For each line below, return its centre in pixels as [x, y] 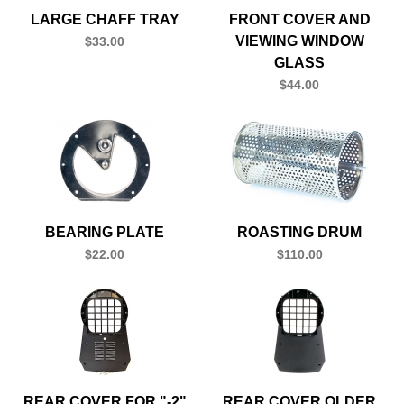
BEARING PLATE [105, 232]
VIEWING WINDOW [299, 41]
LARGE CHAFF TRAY [105, 19]
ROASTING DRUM [299, 232]
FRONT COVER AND [299, 19]
